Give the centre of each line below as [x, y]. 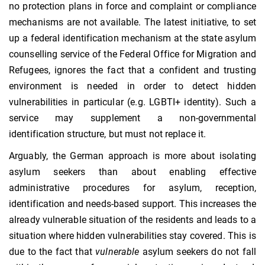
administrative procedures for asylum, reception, [132, 188]
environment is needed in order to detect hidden [132, 86]
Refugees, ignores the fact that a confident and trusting [132, 70]
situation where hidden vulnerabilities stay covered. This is [132, 236]
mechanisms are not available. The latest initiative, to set [132, 22]
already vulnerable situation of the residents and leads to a [133, 220]
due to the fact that [52, 252]
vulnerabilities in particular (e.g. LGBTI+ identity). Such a [132, 102]
